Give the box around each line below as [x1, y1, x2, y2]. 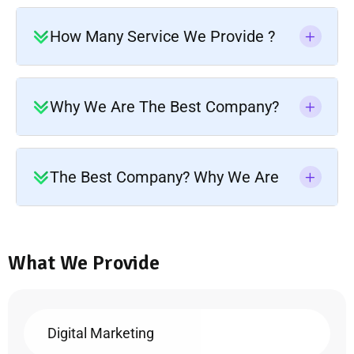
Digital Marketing [47, 324, 154, 341]
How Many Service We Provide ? [50, 26, 275, 46]
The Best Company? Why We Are [50, 167, 279, 186]
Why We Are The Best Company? [50, 96, 279, 116]
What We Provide [8, 250, 160, 276]
